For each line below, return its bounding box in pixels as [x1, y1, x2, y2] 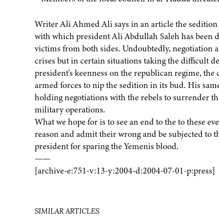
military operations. [34, 104, 105, 116]
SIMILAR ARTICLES [34, 208, 99, 216]
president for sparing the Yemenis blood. [34, 140, 178, 153]
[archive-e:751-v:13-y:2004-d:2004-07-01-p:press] [34, 165, 215, 177]
